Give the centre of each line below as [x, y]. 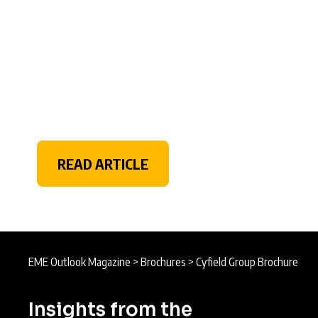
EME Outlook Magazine [79, 262]
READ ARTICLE [103, 163]
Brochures [163, 262]
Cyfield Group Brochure [247, 262]
